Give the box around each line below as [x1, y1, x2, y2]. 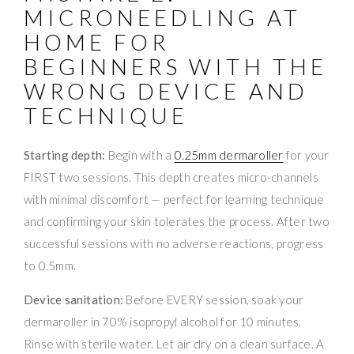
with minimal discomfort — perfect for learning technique [24, 191, 325, 206]
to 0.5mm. [24, 258, 77, 273]
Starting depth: [24, 147, 106, 162]
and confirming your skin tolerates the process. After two [24, 213, 330, 228]
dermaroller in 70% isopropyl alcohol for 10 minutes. [24, 314, 302, 329]
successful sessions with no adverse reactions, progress [24, 235, 324, 250]
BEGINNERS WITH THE [24, 52, 327, 80]
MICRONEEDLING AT [24, 3, 301, 31]
